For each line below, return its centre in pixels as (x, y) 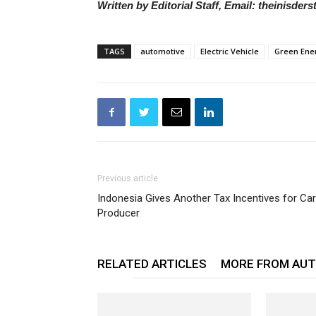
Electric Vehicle (230, 51)
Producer (119, 213)
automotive (163, 51)
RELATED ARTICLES (152, 264)
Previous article (128, 178)
